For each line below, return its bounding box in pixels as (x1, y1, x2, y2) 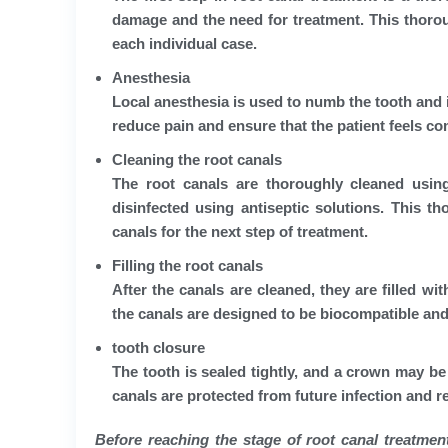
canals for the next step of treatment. (112, 222, 368, 240)
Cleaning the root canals (112, 150, 282, 168)
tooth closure (112, 338, 205, 356)
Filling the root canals (112, 256, 263, 274)
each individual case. (112, 34, 257, 52)
